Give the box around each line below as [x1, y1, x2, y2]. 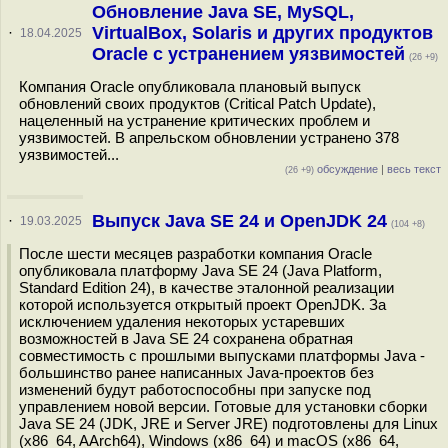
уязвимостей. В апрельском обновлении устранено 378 [19, 129, 399, 146]
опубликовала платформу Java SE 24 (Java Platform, [19, 262, 382, 279]
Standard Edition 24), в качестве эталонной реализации [19, 279, 394, 296]
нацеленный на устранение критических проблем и [19, 112, 370, 129]
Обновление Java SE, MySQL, [91, 2, 354, 22]
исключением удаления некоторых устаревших [19, 313, 345, 330]
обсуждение [314, 163, 378, 175]
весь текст [387, 163, 441, 175]
